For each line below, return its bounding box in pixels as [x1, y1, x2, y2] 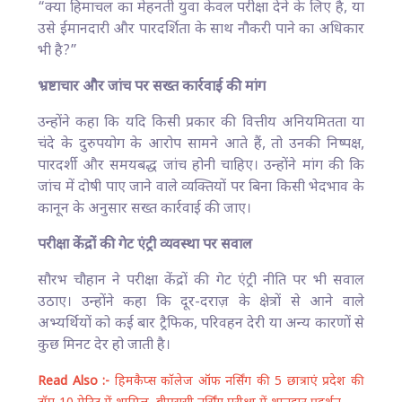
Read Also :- [38, 372, 115, 390]
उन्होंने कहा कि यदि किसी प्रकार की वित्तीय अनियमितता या [38, 113, 364, 133]
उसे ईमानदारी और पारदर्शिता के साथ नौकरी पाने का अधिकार [38, 20, 364, 39]
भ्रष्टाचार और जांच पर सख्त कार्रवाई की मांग [38, 77, 266, 97]
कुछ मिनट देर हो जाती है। [38, 336, 170, 355]
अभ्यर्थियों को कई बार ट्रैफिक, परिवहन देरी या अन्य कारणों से [38, 314, 364, 334]
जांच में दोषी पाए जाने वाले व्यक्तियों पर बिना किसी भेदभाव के [38, 178, 364, 197]
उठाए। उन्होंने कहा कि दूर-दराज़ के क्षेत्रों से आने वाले [38, 293, 364, 312]
